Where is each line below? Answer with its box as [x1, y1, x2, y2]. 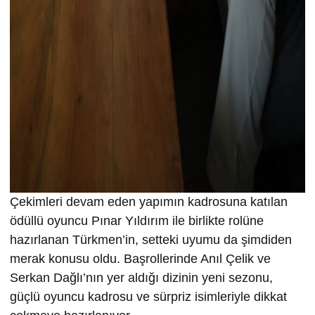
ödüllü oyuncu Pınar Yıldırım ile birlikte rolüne [10, 213, 264, 228]
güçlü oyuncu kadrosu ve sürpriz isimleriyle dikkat [10, 289, 287, 304]
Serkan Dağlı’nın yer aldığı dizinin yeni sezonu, [10, 270, 273, 285]
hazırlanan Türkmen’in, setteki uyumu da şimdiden [10, 232, 292, 247]
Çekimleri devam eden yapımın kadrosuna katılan [10, 194, 288, 209]
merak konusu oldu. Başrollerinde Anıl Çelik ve [10, 251, 271, 266]
